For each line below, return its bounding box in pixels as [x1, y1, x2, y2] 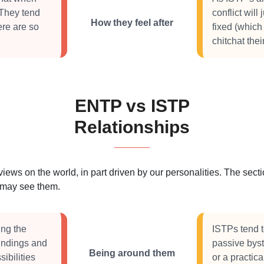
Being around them [89, 247, 175, 258]
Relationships [74, 117, 190, 137]
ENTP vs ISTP [74, 96, 190, 115]
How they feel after [91, 17, 173, 28]
